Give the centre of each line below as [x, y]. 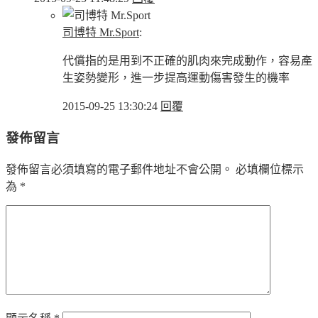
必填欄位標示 [268, 169]
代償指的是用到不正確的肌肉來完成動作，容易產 [187, 61]
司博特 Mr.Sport [101, 33]
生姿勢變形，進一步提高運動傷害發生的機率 [176, 78]
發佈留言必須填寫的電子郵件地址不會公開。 [119, 169]
